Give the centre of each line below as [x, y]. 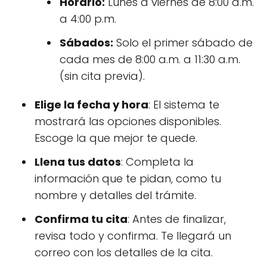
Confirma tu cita [81, 219]
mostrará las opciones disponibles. [128, 121]
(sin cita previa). [102, 76]
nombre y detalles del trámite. [115, 195]
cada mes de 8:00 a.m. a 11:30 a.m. [150, 59]
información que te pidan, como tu [128, 178]
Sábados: [86, 43]
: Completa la [157, 162]
